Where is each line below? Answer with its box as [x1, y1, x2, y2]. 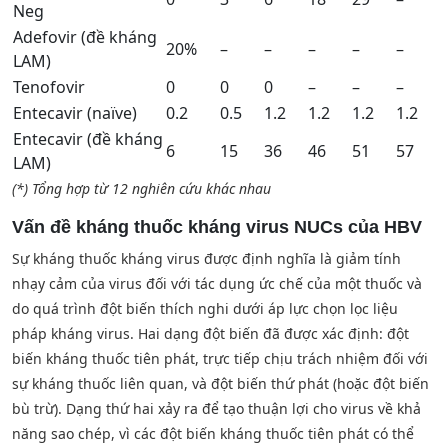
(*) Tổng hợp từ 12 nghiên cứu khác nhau [12, 178, 271, 198]
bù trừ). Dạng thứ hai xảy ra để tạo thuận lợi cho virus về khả [12, 398, 421, 418]
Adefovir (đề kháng [13, 25, 157, 48]
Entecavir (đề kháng [13, 127, 163, 150]
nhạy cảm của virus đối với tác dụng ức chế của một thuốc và [12, 273, 422, 293]
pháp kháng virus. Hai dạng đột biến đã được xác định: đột [12, 323, 409, 343]
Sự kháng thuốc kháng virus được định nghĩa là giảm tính [12, 248, 401, 268]
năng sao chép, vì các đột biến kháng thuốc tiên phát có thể [12, 423, 414, 443]
